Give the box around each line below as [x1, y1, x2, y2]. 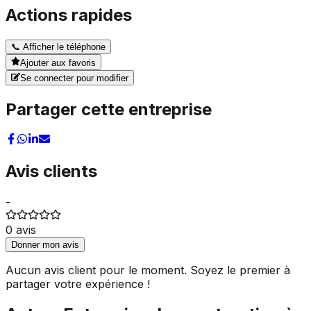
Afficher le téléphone [20, 42, 106, 53]
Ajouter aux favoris [20, 57, 96, 68]
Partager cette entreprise [6, 99, 212, 119]
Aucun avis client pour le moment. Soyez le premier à [6, 262, 290, 277]
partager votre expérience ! [6, 276, 150, 291]
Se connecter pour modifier [20, 72, 129, 83]
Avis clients [6, 160, 97, 181]
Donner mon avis [11, 239, 79, 250]
